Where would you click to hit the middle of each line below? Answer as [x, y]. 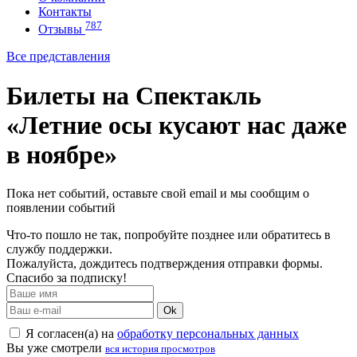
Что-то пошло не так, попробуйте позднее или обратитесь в [169, 235]
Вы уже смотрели [56, 348]
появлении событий [61, 208]
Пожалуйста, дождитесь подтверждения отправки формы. [165, 264]
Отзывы [62, 29]
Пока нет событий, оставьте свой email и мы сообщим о [158, 194]
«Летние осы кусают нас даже [177, 125]
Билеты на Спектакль [134, 95]
